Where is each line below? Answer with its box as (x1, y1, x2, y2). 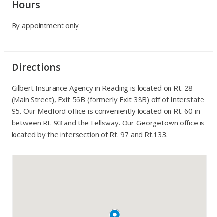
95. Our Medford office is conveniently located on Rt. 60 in (11, 106, 200, 116)
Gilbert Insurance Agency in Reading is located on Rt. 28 (11, 83, 193, 93)
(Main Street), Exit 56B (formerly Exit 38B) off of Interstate (11, 94, 204, 105)
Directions (11, 61, 61, 74)
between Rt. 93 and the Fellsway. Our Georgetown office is (11, 118, 205, 128)
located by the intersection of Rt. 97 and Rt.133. (11, 129, 168, 139)
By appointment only (11, 20, 79, 30)
